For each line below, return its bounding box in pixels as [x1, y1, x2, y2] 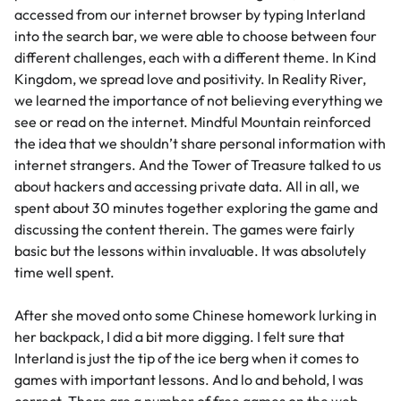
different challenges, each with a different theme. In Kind [14, 48, 376, 67]
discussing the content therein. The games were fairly [14, 220, 354, 239]
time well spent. [14, 263, 117, 282]
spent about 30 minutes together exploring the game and [14, 199, 378, 218]
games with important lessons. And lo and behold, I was [14, 371, 363, 389]
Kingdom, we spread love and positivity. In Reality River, [14, 70, 366, 89]
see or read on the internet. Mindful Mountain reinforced [14, 113, 371, 132]
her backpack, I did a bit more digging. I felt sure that [14, 328, 345, 346]
